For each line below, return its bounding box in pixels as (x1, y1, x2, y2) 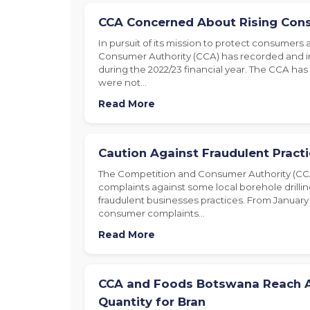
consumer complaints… (98, 207, 205, 219)
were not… (98, 76, 147, 88)
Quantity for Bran (98, 294, 206, 309)
